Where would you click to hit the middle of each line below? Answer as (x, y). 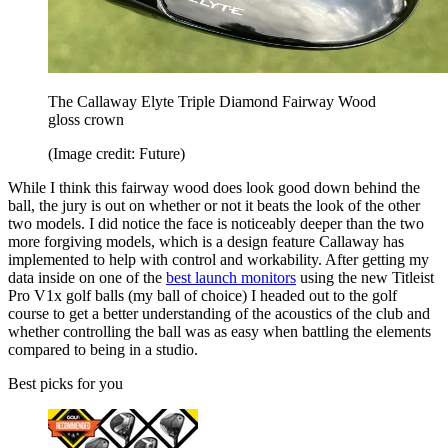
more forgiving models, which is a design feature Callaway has (206, 242)
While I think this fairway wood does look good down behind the (214, 188)
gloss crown (86, 120)
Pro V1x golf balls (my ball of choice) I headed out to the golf (202, 296)
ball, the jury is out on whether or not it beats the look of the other (214, 206)
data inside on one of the (87, 278)
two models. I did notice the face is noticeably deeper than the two (216, 224)
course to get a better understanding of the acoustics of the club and (219, 314)
